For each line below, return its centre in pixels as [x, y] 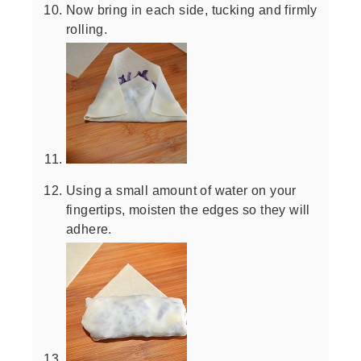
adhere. [89, 228]
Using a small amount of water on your [181, 190]
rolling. [87, 29]
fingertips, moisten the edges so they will [188, 209]
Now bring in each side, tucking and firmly [192, 9]
